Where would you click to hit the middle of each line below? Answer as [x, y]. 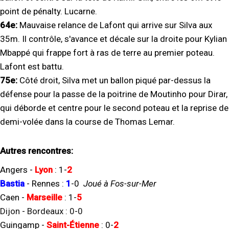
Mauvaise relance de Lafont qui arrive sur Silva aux [116, 25]
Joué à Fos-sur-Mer [119, 184]
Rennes [46, 184]
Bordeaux [45, 211]
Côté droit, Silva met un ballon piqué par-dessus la [115, 80]
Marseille [44, 197]
